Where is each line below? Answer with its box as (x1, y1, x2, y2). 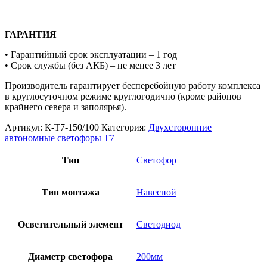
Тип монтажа (41, 187, 100, 198)
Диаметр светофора (28, 252, 113, 262)
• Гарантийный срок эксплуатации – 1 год (5, 49, 177, 60)
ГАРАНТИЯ (5, 29, 57, 40)
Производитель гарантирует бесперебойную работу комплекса (5, 80, 260, 91)
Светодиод (136, 219, 181, 230)
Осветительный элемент (17, 219, 123, 230)
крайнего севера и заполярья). (5, 102, 126, 113)
